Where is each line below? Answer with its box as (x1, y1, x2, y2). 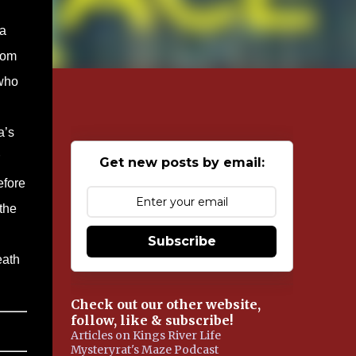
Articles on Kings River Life (70, 328, 221, 342)
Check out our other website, (70, 296, 261, 312)
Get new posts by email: (99, 155, 265, 170)
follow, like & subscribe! (70, 312, 233, 328)
